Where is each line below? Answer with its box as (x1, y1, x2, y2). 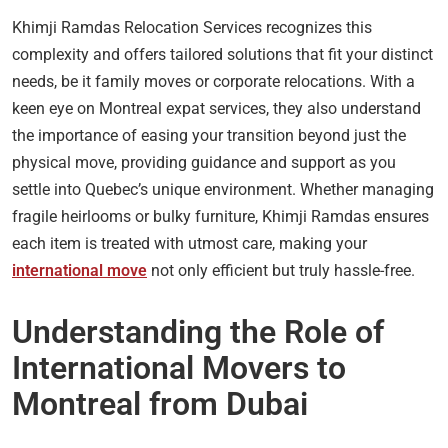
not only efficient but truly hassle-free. (147, 260, 415, 280)
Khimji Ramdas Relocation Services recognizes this (12, 17, 372, 37)
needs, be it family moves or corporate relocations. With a (12, 71, 415, 91)
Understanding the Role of (12, 312, 384, 351)
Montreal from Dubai (12, 384, 308, 423)
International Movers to (12, 348, 346, 387)
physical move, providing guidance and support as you (12, 152, 396, 172)
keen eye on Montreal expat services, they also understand (12, 98, 421, 118)
